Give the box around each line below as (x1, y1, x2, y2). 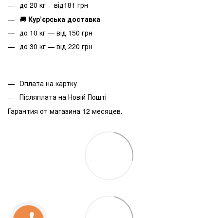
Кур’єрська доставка (28, 14, 100, 24)
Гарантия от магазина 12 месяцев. (8, 106, 123, 116)
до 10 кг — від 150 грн (19, 27, 92, 37)
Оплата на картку (19, 78, 77, 88)
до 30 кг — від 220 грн (19, 41, 92, 52)
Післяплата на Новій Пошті (19, 92, 107, 102)
